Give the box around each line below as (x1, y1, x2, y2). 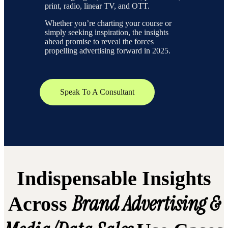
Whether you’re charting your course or (45, 19, 172, 28)
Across (8, 192, 72, 216)
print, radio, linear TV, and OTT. (45, 2, 150, 11)
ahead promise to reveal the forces (45, 37, 154, 46)
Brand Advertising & (72, 190, 220, 217)
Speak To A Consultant (60, 88, 134, 97)
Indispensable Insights (17, 167, 211, 190)
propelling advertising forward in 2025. (45, 46, 170, 55)
